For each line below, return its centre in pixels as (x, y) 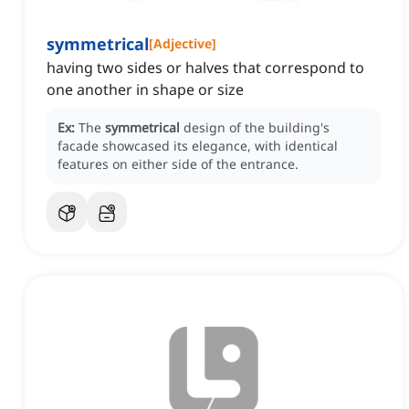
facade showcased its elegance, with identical (198, 146)
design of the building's (257, 128)
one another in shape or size (145, 90)
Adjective (183, 44)
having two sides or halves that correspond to (205, 68)
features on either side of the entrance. (178, 164)
